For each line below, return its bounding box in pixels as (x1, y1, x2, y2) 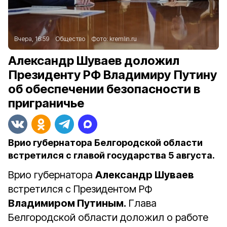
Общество (55, 35, 85, 43)
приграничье (8, 96, 84, 110)
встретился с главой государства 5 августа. (8, 150, 215, 161)
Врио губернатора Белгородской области (8, 137, 203, 148)
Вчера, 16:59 (14, 35, 49, 43)
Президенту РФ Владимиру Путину (8, 67, 217, 82)
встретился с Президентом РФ (8, 183, 152, 195)
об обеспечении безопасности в (8, 82, 200, 96)
